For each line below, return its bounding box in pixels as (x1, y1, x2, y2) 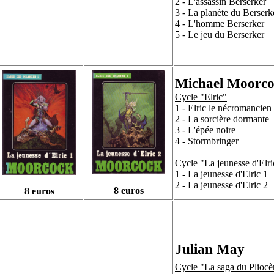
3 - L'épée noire (175, 125, 235, 135)
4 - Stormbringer (175, 136, 239, 146)
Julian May (175, 241, 245, 257)
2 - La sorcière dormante (175, 114, 269, 124)
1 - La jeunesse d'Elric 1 (175, 169, 268, 179)
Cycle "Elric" (175, 92, 227, 102)
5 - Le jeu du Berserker (175, 29, 264, 40)
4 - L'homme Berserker (175, 18, 264, 29)
